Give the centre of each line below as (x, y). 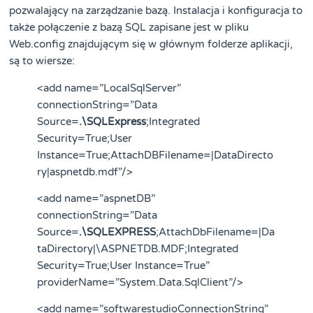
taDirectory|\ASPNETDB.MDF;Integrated (138, 248)
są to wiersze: (42, 60)
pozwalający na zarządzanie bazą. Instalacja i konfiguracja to (156, 10)
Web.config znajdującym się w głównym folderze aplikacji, (151, 44)
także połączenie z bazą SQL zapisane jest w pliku (129, 27)
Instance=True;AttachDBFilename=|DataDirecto (155, 155)
